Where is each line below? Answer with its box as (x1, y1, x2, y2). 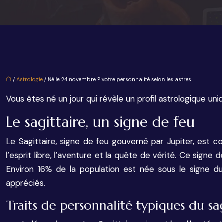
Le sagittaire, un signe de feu (6, 113, 195, 131)
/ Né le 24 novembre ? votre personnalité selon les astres (43, 76, 191, 83)
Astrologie (16, 76, 43, 83)
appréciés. (6, 177, 45, 188)
